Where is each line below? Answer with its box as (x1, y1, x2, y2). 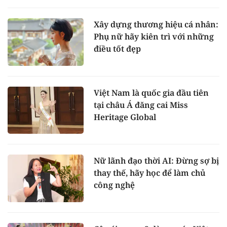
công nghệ (94, 179, 135, 191)
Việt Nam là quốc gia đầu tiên (94, 87, 209, 98)
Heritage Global (94, 111, 156, 123)
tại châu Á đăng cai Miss (94, 99, 188, 110)
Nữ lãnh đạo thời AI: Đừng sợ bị (94, 155, 219, 167)
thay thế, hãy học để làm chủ (94, 167, 205, 179)
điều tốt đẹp (94, 43, 141, 54)
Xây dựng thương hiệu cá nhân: (94, 18, 218, 30)
